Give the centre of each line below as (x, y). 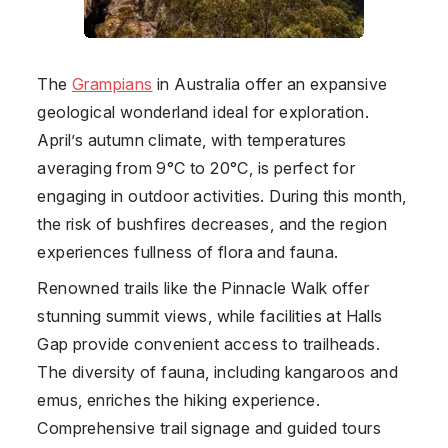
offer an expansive (314, 83)
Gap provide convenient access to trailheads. (208, 343)
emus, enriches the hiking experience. (179, 399)
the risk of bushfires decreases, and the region (212, 223)
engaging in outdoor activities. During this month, (222, 195)
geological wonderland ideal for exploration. (203, 111)
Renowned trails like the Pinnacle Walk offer (203, 287)
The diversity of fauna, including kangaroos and (218, 371)
